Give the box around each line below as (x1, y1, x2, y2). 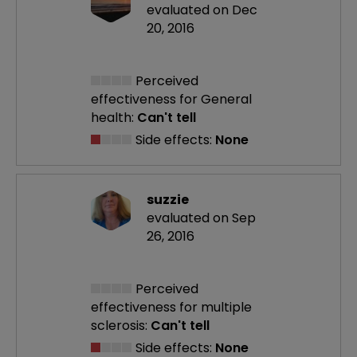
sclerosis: (91, 316, 147, 335)
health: (91, 108, 134, 127)
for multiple (179, 298, 252, 317)
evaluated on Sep (147, 209, 256, 228)
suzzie (147, 190, 189, 210)
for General (179, 90, 252, 109)
